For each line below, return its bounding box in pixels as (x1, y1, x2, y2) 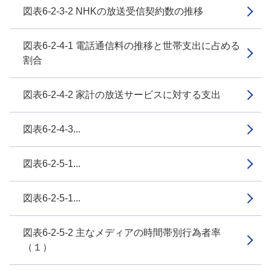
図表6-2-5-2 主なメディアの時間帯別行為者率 (23, 227, 221, 238)
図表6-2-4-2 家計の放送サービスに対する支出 (23, 90, 221, 100)
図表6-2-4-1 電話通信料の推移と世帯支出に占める (23, 41, 240, 51)
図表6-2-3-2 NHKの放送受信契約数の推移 (23, 6, 203, 16)
